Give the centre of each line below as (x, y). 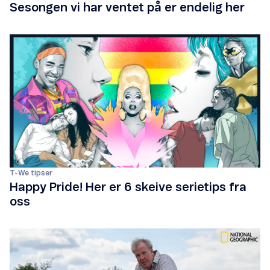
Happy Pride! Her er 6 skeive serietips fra (128, 188)
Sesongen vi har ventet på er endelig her (127, 8)
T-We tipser (31, 173)
